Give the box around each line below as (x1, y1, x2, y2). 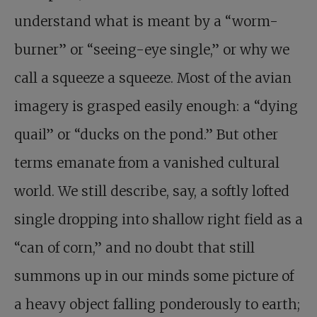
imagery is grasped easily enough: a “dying (14, 98, 298, 115)
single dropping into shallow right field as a (14, 211, 303, 229)
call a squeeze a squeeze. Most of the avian (14, 69, 292, 87)
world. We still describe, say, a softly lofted (14, 183, 289, 200)
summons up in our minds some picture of (14, 267, 294, 285)
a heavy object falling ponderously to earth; (14, 296, 300, 313)
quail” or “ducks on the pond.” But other (14, 126, 278, 144)
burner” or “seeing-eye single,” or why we (14, 41, 289, 59)
